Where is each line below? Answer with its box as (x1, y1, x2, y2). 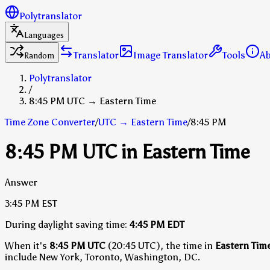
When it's (5, 239, 49, 251)
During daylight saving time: (5, 218, 127, 230)
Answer (5, 176, 37, 188)
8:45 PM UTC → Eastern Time (29, 95, 156, 107)
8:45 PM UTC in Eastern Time (5, 140, 250, 164)
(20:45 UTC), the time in (105, 239, 215, 251)
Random (24, 51, 54, 61)
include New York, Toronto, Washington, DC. (5, 251, 200, 263)
